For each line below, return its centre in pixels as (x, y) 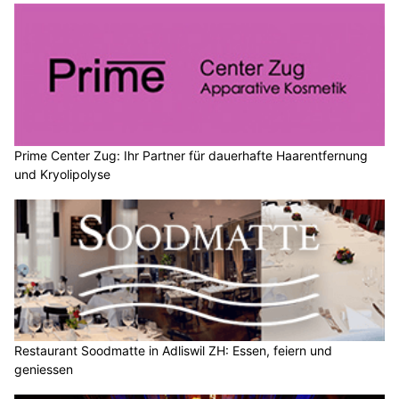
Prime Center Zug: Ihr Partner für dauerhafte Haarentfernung (191, 155)
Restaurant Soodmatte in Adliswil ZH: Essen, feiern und (173, 351)
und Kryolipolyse (62, 174)
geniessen (44, 370)
